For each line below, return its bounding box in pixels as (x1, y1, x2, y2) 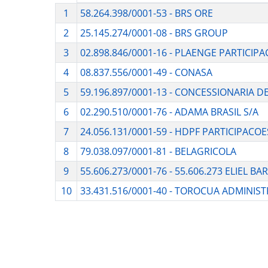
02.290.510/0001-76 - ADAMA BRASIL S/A (80, 105, 258, 119)
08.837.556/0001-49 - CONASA (80, 66, 212, 80)
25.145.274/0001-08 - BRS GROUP (80, 26, 228, 40)
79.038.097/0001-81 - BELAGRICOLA (80, 145, 236, 159)
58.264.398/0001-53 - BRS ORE (80, 7, 213, 20)
